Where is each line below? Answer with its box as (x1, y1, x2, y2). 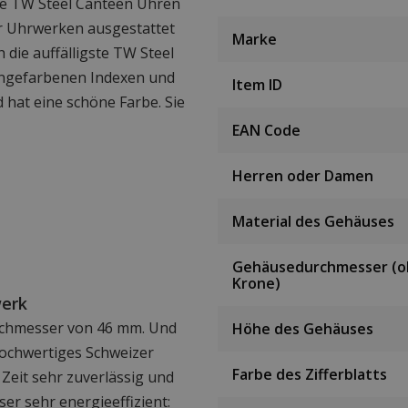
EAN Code (232, 120, 301, 141)
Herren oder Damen (232, 166, 373, 187)
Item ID (232, 75, 282, 96)
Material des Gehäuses (232, 211, 394, 232)
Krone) (232, 273, 280, 294)
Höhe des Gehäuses (232, 319, 373, 340)
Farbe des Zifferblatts (232, 364, 387, 385)
